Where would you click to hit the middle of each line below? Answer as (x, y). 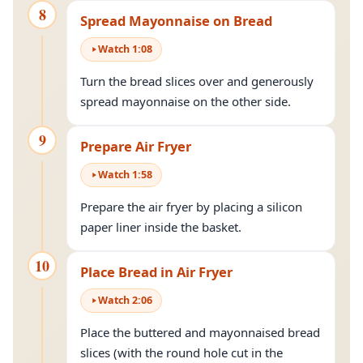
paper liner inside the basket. (161, 227)
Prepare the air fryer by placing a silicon (191, 207)
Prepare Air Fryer (136, 146)
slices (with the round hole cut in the (181, 352)
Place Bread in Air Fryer (156, 272)
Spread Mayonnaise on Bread (176, 21)
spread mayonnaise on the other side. (186, 101)
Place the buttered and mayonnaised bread (200, 332)
